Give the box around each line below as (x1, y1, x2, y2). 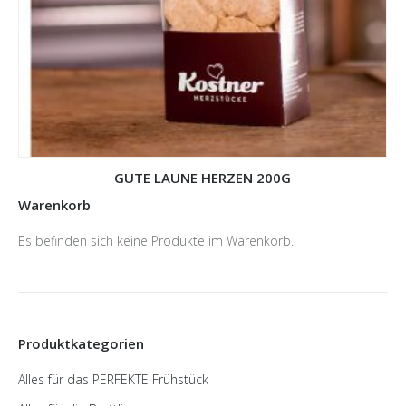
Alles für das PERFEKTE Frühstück (18, 371, 208, 389)
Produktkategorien (18, 334, 144, 353)
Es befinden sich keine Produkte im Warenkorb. (18, 232, 294, 250)
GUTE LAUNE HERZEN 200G (114, 169, 291, 188)
